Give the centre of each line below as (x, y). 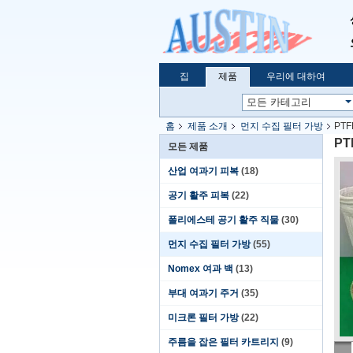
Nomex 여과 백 (201, 269)
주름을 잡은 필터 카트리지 (223, 342)
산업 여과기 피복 (203, 171)
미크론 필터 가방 (203, 318)
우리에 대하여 (296, 76)
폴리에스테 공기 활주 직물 (223, 220)
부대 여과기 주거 (203, 293)
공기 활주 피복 (199, 195)
